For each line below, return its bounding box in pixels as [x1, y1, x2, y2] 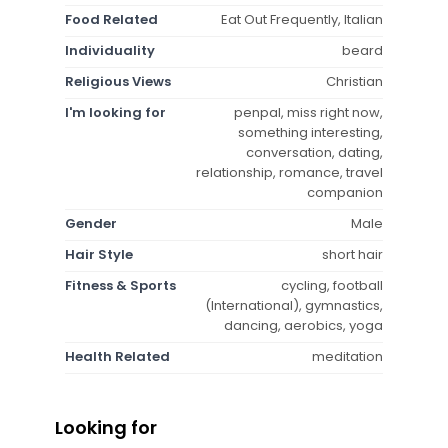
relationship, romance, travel [196, 162, 383, 182]
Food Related [65, 9, 158, 29]
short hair [322, 244, 383, 264]
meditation [312, 346, 383, 366]
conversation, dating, [246, 142, 383, 162]
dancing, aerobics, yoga [224, 315, 383, 335]
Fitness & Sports [65, 275, 176, 295]
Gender [65, 213, 117, 233]
